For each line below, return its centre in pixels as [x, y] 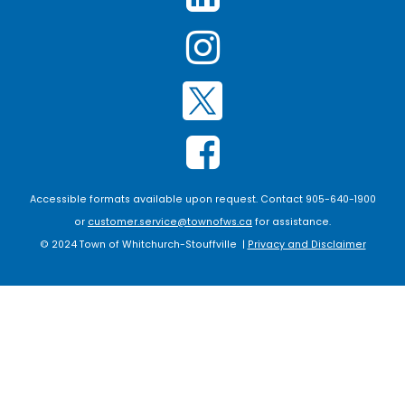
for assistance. [292, 221]
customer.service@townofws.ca [170, 221]
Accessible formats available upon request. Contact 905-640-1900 [202, 199]
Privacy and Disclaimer [306, 244]
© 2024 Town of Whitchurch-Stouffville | [143, 244]
